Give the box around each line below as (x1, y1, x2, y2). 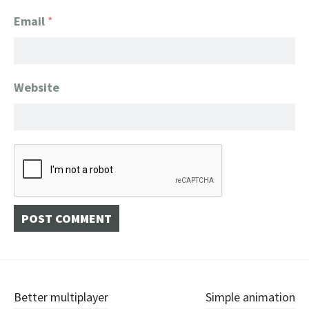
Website (14, 79, 59, 95)
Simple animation (206, 289, 295, 305)
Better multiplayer (14, 289, 108, 305)
